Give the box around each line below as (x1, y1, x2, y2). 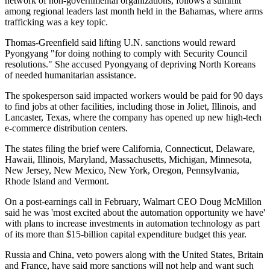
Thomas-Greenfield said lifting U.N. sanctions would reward (5, 37, 236, 48)
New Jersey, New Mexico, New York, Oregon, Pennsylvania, (5, 165, 239, 175)
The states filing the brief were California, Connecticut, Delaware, (5, 143, 255, 154)
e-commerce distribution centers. (5, 122, 128, 133)
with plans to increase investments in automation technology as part (5, 218, 260, 228)
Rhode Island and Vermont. (5, 175, 109, 186)
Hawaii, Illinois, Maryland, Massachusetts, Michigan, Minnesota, (5, 154, 252, 165)
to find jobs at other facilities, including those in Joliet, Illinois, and (5, 101, 256, 111)
